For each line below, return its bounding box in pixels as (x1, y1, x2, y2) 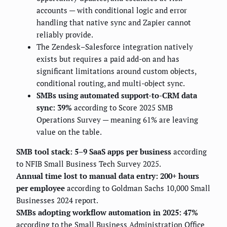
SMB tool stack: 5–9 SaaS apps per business (16, 146, 171, 157)
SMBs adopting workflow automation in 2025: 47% (16, 207, 198, 218)
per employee (16, 183, 65, 194)
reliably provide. (36, 29, 93, 40)
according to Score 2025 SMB (72, 102, 173, 113)
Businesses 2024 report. (16, 195, 98, 206)
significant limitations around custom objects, (36, 66, 196, 77)
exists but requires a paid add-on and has (36, 54, 179, 64)
